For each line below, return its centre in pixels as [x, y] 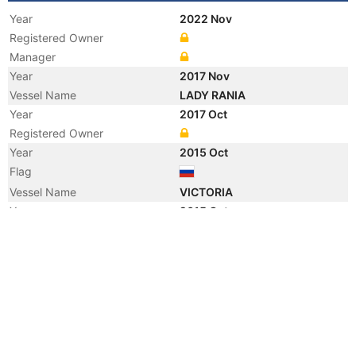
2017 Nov [206, 76]
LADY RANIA [214, 95]
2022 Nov [207, 19]
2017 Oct [205, 114]
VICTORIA [207, 192]
